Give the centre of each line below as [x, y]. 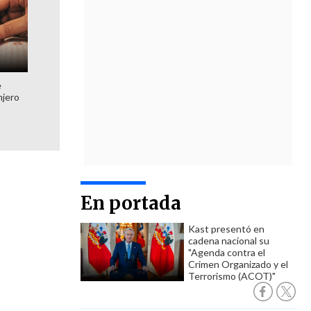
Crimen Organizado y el [238, 264]
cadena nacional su [229, 241]
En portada [131, 203]
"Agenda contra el [227, 252]
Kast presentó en [226, 229]
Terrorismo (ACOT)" [232, 276]
